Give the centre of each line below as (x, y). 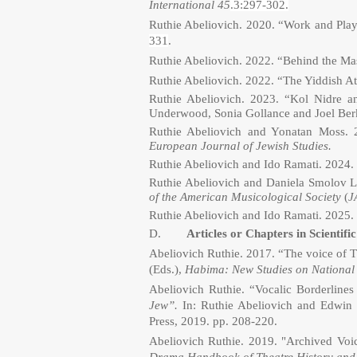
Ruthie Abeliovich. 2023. (217, 99)
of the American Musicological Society (247, 197)
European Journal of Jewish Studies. (240, 146)
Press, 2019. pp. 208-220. (213, 321)
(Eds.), (165, 269)
